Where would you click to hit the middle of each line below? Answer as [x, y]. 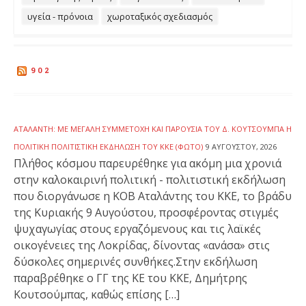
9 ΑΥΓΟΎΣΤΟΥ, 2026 [241, 146]
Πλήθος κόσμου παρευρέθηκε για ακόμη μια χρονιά [148, 163]
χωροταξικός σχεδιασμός [160, 16]
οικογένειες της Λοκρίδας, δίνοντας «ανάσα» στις [142, 245]
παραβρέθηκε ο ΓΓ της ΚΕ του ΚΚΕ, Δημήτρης [130, 278]
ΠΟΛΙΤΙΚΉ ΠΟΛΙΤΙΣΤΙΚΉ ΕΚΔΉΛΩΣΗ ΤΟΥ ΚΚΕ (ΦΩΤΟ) [108, 146]
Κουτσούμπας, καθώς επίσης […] [97, 294]
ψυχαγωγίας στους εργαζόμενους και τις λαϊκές [137, 228]
